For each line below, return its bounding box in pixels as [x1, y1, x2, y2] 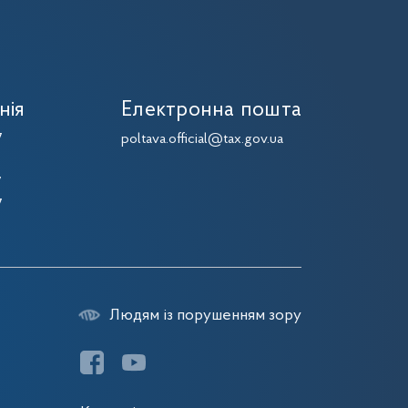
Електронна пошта [121, 99, 301, 121]
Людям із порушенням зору [109, 308, 301, 323]
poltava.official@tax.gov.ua [121, 132, 284, 147]
